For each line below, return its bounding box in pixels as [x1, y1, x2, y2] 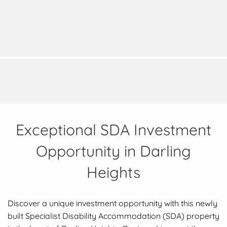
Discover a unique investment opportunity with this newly [8, 198, 217, 209]
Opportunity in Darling [36, 141, 191, 161]
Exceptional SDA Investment [16, 120, 211, 140]
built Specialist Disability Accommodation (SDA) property [8, 211, 219, 221]
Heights [87, 163, 140, 182]
